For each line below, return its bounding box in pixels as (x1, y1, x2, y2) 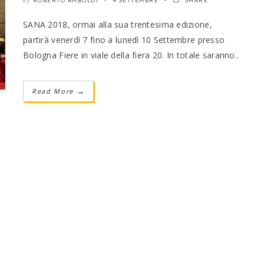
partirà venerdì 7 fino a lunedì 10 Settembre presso (23, 34, 225, 45)
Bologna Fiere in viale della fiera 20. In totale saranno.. (23, 49, 239, 61)
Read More (32, 86, 77, 95)
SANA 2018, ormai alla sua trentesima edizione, (23, 18, 212, 30)
